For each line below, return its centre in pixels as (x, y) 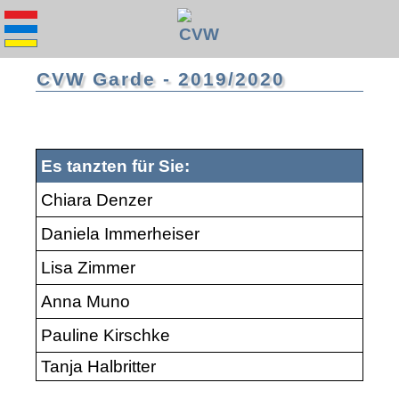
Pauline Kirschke (106, 335)
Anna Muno (85, 301)
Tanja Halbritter (98, 366)
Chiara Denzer (97, 199)
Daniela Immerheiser (120, 233)
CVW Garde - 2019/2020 (161, 78)
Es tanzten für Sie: (115, 166)
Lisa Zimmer (88, 267)
